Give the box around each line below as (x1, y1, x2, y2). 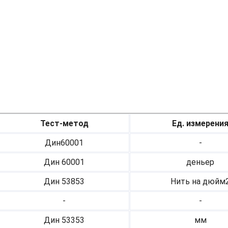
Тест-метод (40, 119, 89, 129)
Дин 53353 (44, 215, 84, 225)
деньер (186, 157, 214, 167)
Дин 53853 (44, 177, 84, 187)
